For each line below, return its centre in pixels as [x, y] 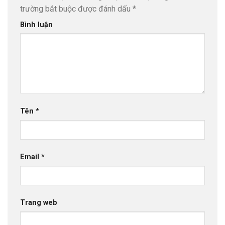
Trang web [39, 203]
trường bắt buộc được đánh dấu [76, 9]
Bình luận [36, 25]
